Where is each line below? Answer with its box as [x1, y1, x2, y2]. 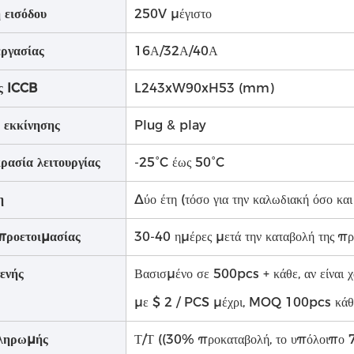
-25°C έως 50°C [134, 155, 224, 170]
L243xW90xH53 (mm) [134, 81, 274, 96]
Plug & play [134, 118, 206, 133]
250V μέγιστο [134, 6, 212, 21]
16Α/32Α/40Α [134, 43, 218, 58]
